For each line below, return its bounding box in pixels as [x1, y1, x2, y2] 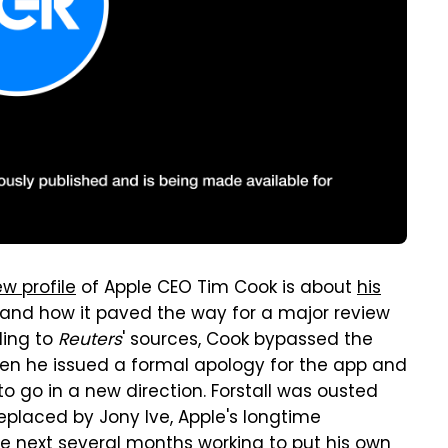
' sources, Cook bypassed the [122, 327, 373, 356]
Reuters [58, 327, 122, 356]
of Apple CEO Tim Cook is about [76, 275, 357, 304]
